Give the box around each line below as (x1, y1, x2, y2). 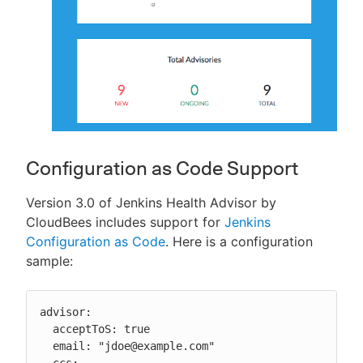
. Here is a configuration (165, 233, 313, 250)
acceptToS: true (40, 322, 53, 335)
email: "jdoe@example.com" (40, 339, 53, 352)
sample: (26, 252, 73, 269)
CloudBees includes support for (26, 213, 224, 230)
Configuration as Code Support (26, 156, 298, 180)
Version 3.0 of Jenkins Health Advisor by (26, 194, 276, 211)
